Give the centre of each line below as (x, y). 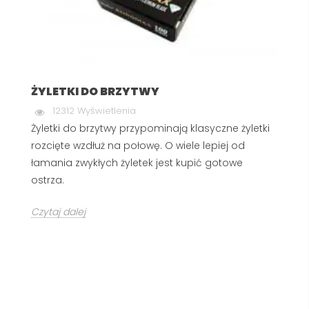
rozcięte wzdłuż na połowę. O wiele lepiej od (138, 145)
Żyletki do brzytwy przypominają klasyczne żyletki (150, 128)
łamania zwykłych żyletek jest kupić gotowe (137, 162)
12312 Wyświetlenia (94, 110)
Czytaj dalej (58, 211)
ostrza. (48, 180)
